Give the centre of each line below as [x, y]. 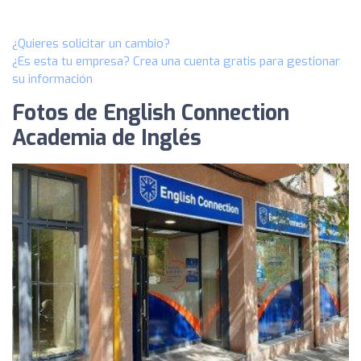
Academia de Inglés [107, 138]
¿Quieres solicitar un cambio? [91, 44]
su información [52, 79]
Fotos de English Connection [151, 113]
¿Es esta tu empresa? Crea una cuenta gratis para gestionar [176, 61]
